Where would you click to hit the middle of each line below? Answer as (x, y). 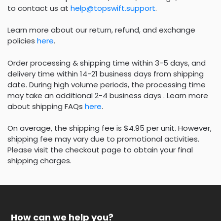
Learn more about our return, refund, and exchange (101, 30)
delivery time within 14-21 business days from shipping (106, 74)
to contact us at (39, 8)
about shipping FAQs (46, 106)
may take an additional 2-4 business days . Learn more (108, 95)
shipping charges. (39, 161)
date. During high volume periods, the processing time (107, 84)
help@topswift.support (113, 8)
